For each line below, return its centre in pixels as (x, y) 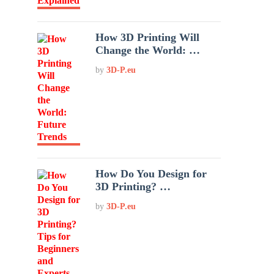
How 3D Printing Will (148, 37)
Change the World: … (148, 50)
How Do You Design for (151, 174)
